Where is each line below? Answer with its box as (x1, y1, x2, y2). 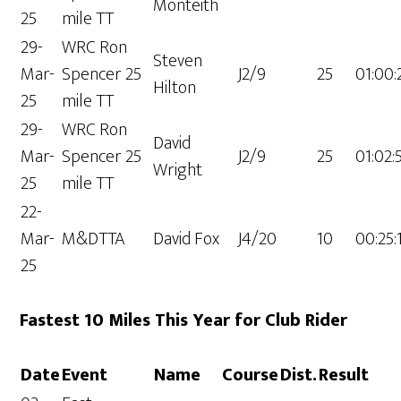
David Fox (153, 224, 220, 255)
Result (319, 360, 370, 391)
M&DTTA (62, 224, 126, 255)
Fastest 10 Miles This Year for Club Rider (20, 305, 348, 337)
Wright (153, 155, 203, 186)
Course (222, 360, 279, 391)
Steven (153, 46, 203, 77)
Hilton (153, 73, 197, 104)
